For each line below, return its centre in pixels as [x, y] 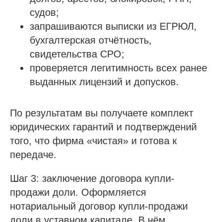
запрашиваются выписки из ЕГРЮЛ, [113, 26]
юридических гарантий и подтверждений [103, 127]
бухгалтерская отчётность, [91, 40]
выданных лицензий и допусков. [104, 82]
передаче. [33, 155]
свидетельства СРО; [77, 54]
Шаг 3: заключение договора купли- [92, 178]
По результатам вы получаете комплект [102, 113]
